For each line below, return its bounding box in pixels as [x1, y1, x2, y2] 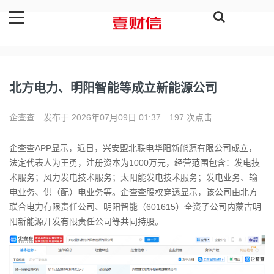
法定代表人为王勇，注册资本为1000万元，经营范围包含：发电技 [9, 158, 260, 168]
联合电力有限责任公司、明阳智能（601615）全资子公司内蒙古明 [9, 202, 261, 212]
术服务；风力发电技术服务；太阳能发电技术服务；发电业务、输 [9, 172, 257, 182]
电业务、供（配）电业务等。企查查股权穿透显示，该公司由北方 [9, 187, 257, 197]
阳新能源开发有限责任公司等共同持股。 [9, 217, 163, 226]
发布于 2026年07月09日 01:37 [43, 113, 163, 122]
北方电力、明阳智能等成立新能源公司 [9, 81, 217, 95]
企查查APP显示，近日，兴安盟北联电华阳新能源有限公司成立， [9, 143, 257, 153]
